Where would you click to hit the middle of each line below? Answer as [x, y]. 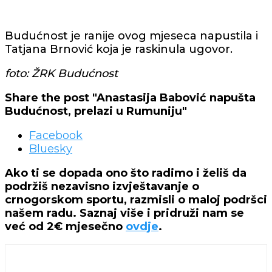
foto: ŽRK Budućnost [61, 73]
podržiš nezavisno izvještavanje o [102, 186]
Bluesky [51, 148]
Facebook [56, 135]
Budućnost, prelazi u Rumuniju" [96, 111]
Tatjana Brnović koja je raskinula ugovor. [119, 49]
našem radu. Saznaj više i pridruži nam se [124, 213]
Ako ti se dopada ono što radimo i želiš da [126, 173]
